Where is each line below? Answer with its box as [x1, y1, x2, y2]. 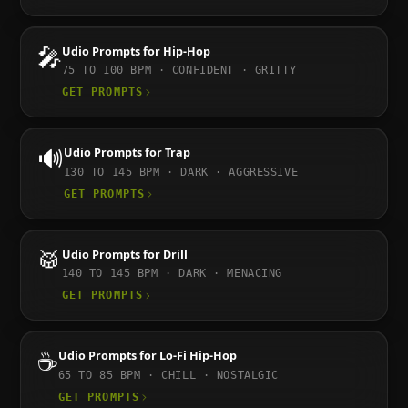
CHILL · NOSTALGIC [161, 368, 280, 382]
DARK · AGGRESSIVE [180, 165, 299, 178]
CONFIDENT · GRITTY [171, 64, 297, 77]
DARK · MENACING [178, 267, 282, 280]
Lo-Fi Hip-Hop [158, 348, 237, 364]
